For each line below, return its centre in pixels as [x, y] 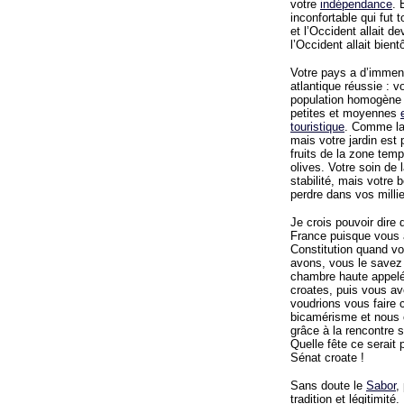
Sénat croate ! [327, 358]
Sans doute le [328, 386]
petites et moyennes [345, 113]
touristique [317, 127]
